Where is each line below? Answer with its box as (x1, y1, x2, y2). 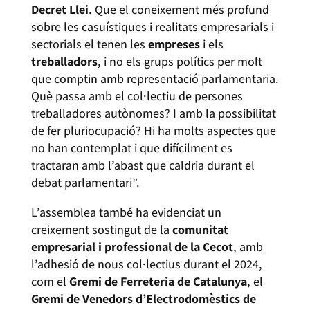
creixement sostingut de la (30, 221, 172, 238)
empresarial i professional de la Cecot (30, 239, 233, 255)
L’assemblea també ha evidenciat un (30, 204, 221, 221)
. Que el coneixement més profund (88, 1, 269, 18)
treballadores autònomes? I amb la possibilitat (30, 105, 276, 122)
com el (30, 273, 69, 290)
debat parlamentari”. (30, 174, 140, 191)
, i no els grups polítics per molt (97, 53, 262, 70)
